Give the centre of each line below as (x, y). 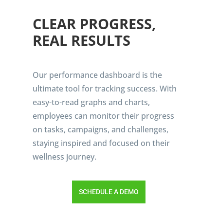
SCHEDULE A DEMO (109, 191)
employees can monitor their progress (104, 116)
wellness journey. (65, 156)
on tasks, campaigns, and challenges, (101, 129)
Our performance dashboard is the (98, 75)
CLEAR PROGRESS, (94, 23)
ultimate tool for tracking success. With (105, 88)
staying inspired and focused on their (101, 143)
